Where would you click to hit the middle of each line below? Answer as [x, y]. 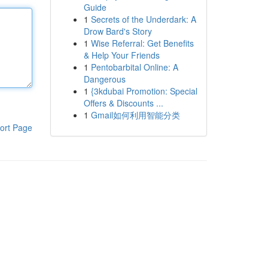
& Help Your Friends [121, 55]
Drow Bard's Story [118, 31]
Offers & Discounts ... [123, 103]
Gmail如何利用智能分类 [135, 115]
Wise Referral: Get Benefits [142, 43]
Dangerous [104, 79]
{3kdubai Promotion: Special [144, 91]
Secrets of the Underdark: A [143, 19]
